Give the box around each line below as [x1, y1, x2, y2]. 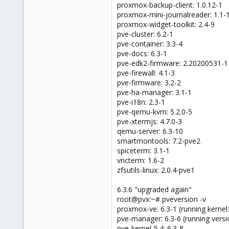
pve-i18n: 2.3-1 [117, 97, 165, 107]
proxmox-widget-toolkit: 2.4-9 [117, 19, 215, 29]
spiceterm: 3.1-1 [117, 145, 170, 155]
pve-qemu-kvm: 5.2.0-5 [117, 106, 192, 117]
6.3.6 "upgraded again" [117, 184, 192, 194]
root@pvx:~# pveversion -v [117, 194, 206, 204]
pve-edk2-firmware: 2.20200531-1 [117, 58, 228, 68]
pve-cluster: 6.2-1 [117, 29, 173, 39]
